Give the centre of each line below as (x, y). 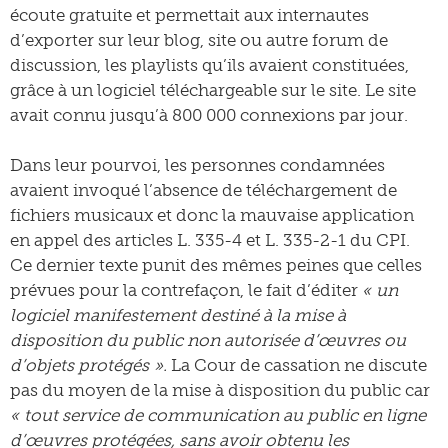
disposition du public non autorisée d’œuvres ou (208, 340)
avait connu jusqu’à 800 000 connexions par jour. (209, 115)
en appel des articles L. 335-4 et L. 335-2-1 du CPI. (210, 240)
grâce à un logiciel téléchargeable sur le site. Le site (213, 90)
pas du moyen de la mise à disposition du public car (220, 390)
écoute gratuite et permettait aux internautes (189, 15)
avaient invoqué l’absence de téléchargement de (203, 190)
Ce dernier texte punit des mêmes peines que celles (216, 265)
